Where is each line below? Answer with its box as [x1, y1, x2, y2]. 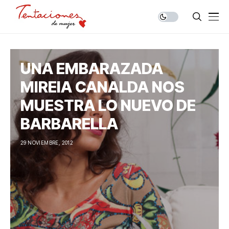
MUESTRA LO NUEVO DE [20, 96, 196, 114]
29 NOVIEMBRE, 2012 [20, 140, 74, 146]
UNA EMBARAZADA [20, 59, 163, 78]
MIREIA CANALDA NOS [20, 78, 185, 96]
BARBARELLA [20, 114, 118, 133]
